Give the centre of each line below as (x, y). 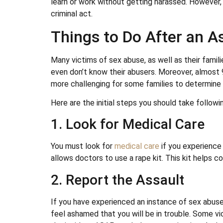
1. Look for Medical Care (128, 124)
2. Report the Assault (117, 180)
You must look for (83, 146)
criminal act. (72, 14)
